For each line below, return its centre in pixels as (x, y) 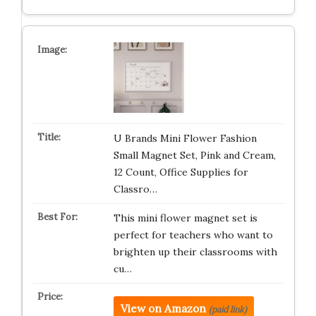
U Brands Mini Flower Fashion (185, 138)
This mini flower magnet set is (185, 218)
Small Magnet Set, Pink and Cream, (194, 155)
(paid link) (227, 309)
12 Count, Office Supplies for (181, 172)
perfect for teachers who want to (193, 235)
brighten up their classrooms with (195, 251)
